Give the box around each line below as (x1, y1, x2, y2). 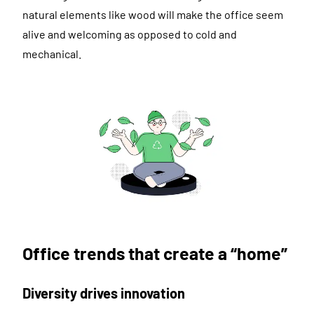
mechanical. (22, 46, 81, 60)
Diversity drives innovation (22, 285, 185, 302)
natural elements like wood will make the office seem (22, 7, 283, 21)
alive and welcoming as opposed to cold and (22, 27, 237, 41)
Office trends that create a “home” (22, 243, 287, 264)
